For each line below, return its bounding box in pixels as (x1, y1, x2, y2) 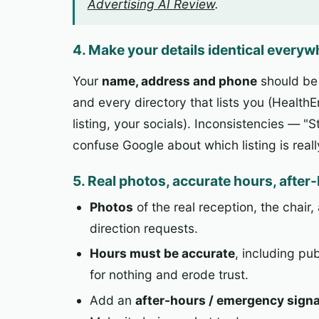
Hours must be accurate (90, 246, 235, 261)
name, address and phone (102, 73, 257, 89)
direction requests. (90, 220, 198, 236)
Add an (90, 292, 135, 308)
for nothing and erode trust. (90, 267, 249, 283)
